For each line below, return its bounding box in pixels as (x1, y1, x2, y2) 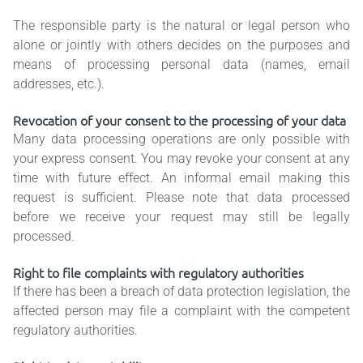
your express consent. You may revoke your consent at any (13, 151, 350, 167)
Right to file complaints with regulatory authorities (13, 263, 304, 282)
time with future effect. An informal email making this (13, 170, 350, 186)
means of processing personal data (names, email (13, 57, 350, 73)
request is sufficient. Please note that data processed (13, 190, 350, 206)
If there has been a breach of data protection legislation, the (13, 284, 350, 300)
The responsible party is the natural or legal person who (13, 18, 350, 34)
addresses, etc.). (13, 76, 105, 92)
